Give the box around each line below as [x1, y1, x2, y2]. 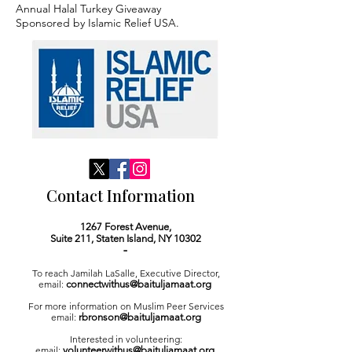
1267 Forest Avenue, [80, 221, 171, 233]
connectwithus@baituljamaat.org [65, 278, 211, 290]
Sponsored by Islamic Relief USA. [16, 16, 182, 30]
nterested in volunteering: [71, 333, 182, 345]
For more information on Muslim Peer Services [27, 300, 224, 312]
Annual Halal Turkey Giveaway [16, 2, 161, 16]
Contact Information [46, 185, 195, 206]
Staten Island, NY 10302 [96, 233, 201, 244]
